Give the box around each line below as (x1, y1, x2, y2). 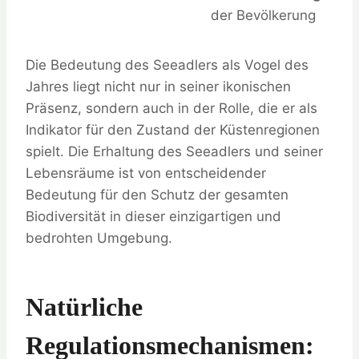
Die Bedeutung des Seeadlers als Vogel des (26, 57, 309, 74)
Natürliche (26, 292, 143, 322)
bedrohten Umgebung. (26, 230, 172, 247)
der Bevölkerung (211, 7, 316, 24)
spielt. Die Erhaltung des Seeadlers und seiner (26, 143, 323, 160)
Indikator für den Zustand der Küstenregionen (26, 122, 320, 139)
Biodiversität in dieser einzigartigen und (26, 208, 281, 225)
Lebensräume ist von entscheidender (26, 165, 266, 182)
